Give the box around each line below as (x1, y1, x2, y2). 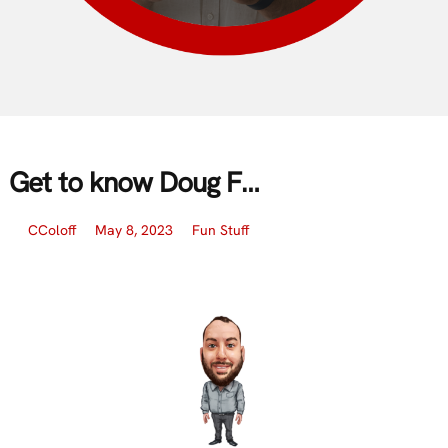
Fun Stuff (191, 220, 249, 239)
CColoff (27, 220, 76, 239)
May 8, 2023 (94, 220, 173, 239)
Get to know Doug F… (8, 163, 260, 200)
